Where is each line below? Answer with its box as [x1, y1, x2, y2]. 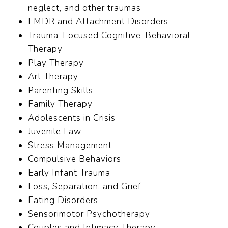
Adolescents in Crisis [28, 112, 116, 124]
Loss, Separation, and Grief [28, 181, 141, 193]
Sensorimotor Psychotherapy [28, 208, 150, 220]
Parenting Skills [28, 84, 93, 97]
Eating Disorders [28, 194, 98, 207]
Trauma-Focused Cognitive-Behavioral [28, 30, 190, 42]
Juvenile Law [28, 126, 81, 138]
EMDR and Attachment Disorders [28, 16, 168, 28]
